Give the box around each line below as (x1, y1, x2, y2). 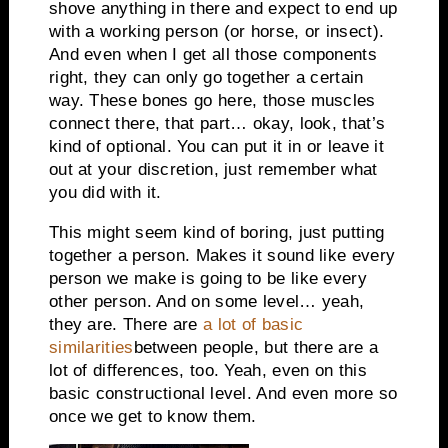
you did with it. (48, 182, 162, 202)
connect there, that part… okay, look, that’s (48, 113, 386, 133)
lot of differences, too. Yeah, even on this (48, 360, 367, 380)
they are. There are (48, 314, 203, 334)
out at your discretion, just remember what (48, 159, 378, 179)
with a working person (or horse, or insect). (48, 21, 385, 41)
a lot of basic (202, 314, 304, 334)
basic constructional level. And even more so (48, 383, 398, 403)
